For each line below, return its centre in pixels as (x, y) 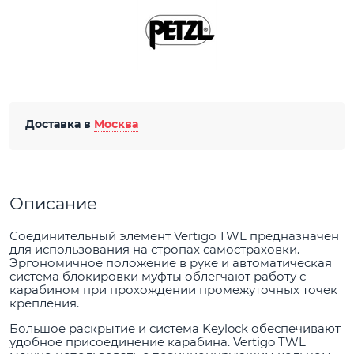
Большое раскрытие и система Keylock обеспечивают (175, 328)
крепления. (44, 303)
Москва (116, 124)
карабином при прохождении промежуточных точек (173, 289)
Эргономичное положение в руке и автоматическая (171, 262)
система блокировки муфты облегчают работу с (158, 276)
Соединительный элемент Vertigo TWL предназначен (174, 235)
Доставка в (60, 124)
